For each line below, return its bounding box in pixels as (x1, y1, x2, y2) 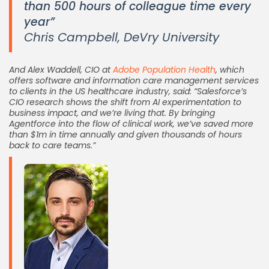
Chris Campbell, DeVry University (24, 28, 219, 46)
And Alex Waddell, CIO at (9, 63, 113, 76)
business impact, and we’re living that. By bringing (9, 106, 215, 119)
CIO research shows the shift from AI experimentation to (9, 95, 241, 108)
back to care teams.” (9, 139, 95, 151)
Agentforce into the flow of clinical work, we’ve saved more (9, 117, 253, 130)
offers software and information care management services (9, 74, 259, 86)
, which (216, 63, 244, 76)
